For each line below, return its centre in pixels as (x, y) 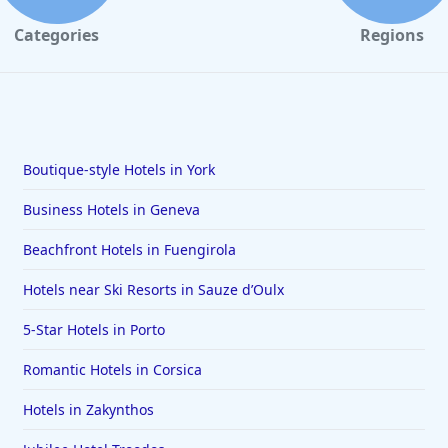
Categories (56, 35)
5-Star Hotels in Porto (93, 330)
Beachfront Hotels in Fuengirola (129, 250)
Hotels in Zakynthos (88, 410)
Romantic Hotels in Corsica (112, 370)
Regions (391, 35)
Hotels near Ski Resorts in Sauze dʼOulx (153, 290)
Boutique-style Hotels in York (118, 170)
